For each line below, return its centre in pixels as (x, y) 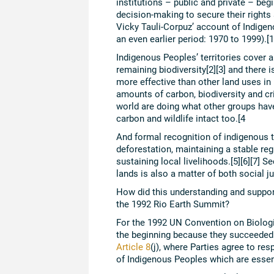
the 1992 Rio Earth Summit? (172, 204)
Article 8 (133, 247)
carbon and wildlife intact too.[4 (180, 118)
